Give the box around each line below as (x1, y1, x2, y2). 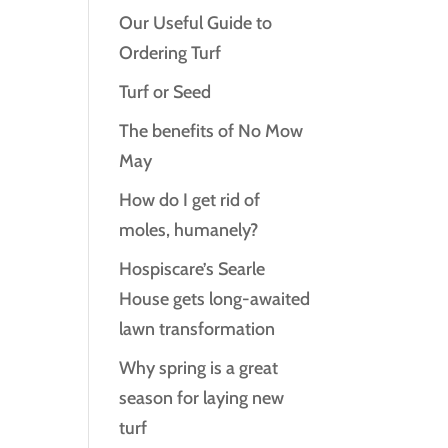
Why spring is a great (119, 357, 279, 379)
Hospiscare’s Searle (119, 258, 266, 280)
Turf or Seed (119, 81, 212, 103)
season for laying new (119, 387, 285, 409)
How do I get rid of (119, 189, 261, 211)
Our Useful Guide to (119, 12, 273, 34)
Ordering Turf (119, 42, 222, 64)
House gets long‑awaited (119, 288, 311, 310)
